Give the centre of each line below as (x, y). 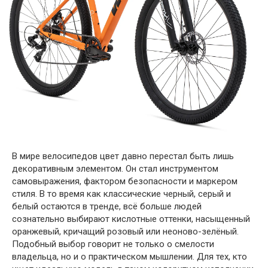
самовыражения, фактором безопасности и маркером (125, 181)
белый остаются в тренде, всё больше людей (107, 206)
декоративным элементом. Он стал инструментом (115, 169)
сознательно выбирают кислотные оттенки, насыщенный (131, 219)
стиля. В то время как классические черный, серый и (121, 194)
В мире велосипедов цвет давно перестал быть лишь (123, 156)
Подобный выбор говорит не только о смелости (113, 244)
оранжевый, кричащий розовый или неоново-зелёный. (125, 232)
